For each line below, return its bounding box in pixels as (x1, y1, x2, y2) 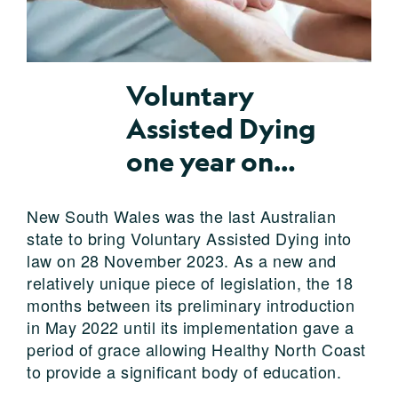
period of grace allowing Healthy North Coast (27, 337, 366, 361)
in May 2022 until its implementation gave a (27, 314, 354, 338)
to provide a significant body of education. (27, 359, 342, 383)
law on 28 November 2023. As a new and (27, 248, 337, 272)
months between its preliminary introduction (27, 292, 355, 316)
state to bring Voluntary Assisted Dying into (27, 226, 352, 250)
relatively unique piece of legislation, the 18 (27, 270, 354, 294)
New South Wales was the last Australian (27, 203, 337, 227)
